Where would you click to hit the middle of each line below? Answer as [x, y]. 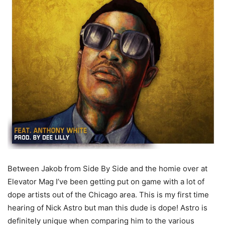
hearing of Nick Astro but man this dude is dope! [93, 208]
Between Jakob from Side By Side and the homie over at [107, 169]
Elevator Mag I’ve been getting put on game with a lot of [106, 182]
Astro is [193, 208]
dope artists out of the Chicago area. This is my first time [108, 195]
